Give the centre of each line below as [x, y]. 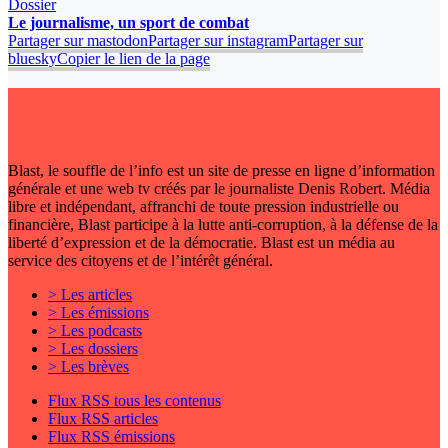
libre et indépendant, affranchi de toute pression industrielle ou [203, 206]
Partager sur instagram [218, 40]
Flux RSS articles [103, 418]
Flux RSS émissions [111, 436]
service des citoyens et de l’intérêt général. [140, 260]
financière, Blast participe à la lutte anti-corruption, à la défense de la [223, 224]
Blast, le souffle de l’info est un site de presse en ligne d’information [221, 170]
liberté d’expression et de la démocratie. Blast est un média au [201, 242]
